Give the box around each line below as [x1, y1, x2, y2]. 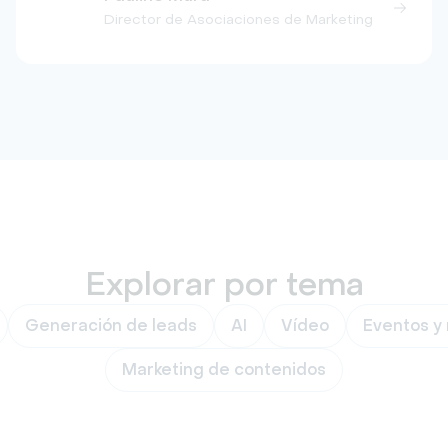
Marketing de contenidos [122, 360, 326, 379]
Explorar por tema [84, 264, 364, 304]
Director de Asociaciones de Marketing [104, 11, 373, 28]
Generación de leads [24, 316, 197, 335]
